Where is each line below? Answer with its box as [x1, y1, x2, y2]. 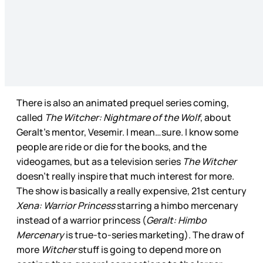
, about [200, 110, 231, 124]
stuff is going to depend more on [76, 242, 221, 256]
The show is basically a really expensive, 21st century [16, 184, 247, 197]
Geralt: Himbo [146, 213, 207, 227]
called [16, 110, 45, 124]
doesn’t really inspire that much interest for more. [16, 169, 234, 183]
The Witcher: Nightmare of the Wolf [45, 110, 200, 124]
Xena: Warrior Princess [16, 198, 115, 212]
